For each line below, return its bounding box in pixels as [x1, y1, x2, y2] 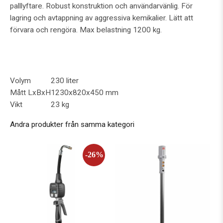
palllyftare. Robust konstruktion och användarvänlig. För [10, 1, 193, 10]
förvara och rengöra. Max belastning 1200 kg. [10, 25, 162, 34]
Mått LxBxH [10, 88, 51, 97]
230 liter [51, 76, 79, 85]
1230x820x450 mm [51, 88, 118, 97]
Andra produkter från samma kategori [10, 119, 134, 129]
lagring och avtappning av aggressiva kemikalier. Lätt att [10, 13, 193, 22]
